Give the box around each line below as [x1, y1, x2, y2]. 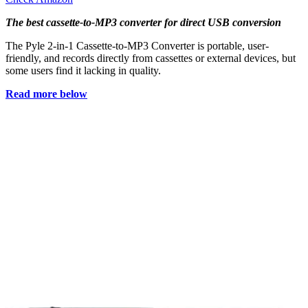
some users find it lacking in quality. [5, 65, 161, 77]
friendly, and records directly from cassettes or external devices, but [5, 52, 296, 65]
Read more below [5, 88, 87, 100]
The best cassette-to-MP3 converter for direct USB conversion [5, 16, 281, 29]
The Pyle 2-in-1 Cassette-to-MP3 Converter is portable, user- [5, 40, 269, 52]
